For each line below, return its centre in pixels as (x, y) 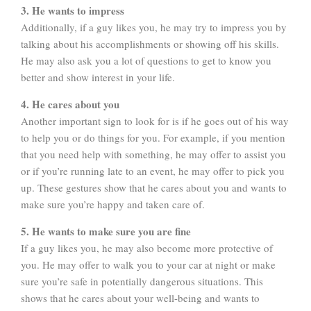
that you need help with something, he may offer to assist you (153, 154)
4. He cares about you (70, 104)
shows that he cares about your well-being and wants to (140, 297)
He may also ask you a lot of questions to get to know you (146, 60)
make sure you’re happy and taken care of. (113, 204)
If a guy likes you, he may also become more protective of (147, 247)
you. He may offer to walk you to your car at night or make (148, 264)
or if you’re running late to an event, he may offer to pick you (153, 170)
